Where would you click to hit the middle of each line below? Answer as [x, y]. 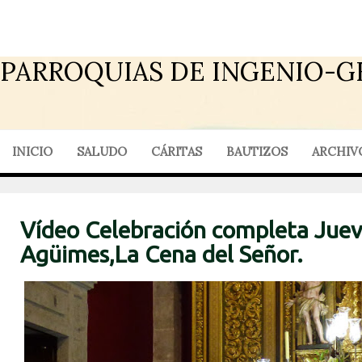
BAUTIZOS [257, 152]
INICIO [32, 152]
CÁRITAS [177, 152]
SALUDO [102, 152]
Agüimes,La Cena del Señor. [162, 254]
